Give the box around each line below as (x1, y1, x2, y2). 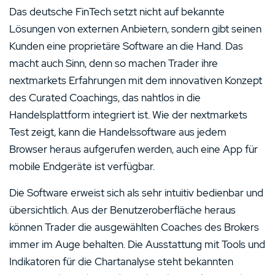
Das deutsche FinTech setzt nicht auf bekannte (9, 4, 225, 18)
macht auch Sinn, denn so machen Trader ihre (9, 56, 218, 70)
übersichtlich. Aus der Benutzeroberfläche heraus (9, 203, 236, 217)
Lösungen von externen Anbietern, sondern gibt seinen (9, 21, 261, 36)
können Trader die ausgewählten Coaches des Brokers (9, 220, 259, 234)
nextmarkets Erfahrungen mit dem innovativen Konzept (9, 73, 262, 87)
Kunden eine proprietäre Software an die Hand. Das (9, 39, 243, 53)
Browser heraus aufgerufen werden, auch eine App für (9, 142, 258, 156)
